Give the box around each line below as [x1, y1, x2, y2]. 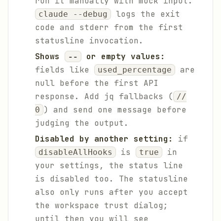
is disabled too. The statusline [35, 174, 188, 184]
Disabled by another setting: [35, 134, 173, 144]
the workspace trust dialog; [35, 200, 168, 211]
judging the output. [35, 118, 129, 128]
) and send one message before [43, 105, 186, 115]
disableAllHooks [38, 147, 112, 157]
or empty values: [81, 51, 165, 62]
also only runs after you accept [35, 187, 188, 197]
